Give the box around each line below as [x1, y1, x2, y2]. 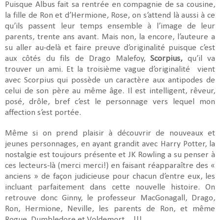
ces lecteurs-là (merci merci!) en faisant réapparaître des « [5, 161, 215, 170]
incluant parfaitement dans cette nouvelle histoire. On [5, 183, 215, 192]
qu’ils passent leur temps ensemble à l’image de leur [5, 22, 215, 30]
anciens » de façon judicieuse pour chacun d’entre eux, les [5, 172, 215, 181]
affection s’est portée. [5, 108, 81, 117]
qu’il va [182, 54, 216, 63]
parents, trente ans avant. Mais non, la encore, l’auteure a [5, 32, 215, 41]
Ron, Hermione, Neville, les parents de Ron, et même [5, 204, 215, 213]
